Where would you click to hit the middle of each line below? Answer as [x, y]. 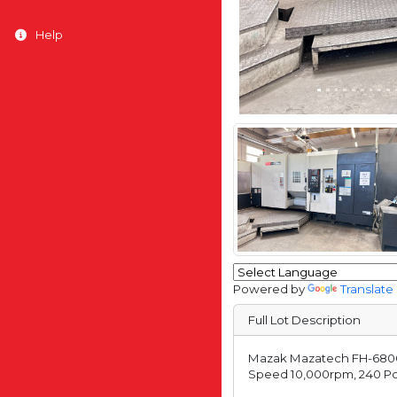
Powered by [271, 288]
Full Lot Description [305, 319]
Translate [367, 288]
